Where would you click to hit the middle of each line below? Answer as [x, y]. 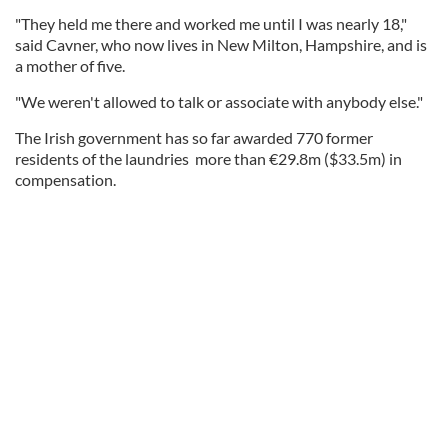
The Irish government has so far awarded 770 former [194, 137]
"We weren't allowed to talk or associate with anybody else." [219, 101]
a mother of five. [70, 65]
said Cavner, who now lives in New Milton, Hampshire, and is [221, 44]
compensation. [65, 179]
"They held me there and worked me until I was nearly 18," [211, 23]
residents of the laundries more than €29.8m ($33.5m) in [208, 158]
